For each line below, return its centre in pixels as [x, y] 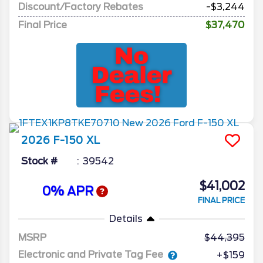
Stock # [39, 161]
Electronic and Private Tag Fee [91, 255]
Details [126, 218]
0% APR [69, 192]
